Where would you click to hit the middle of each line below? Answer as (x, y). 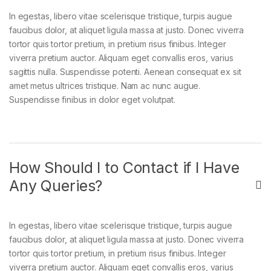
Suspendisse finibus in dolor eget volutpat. (92, 100)
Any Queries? (56, 186)
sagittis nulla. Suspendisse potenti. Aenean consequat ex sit (125, 72)
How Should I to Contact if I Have (124, 168)
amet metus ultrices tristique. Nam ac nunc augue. (105, 86)
